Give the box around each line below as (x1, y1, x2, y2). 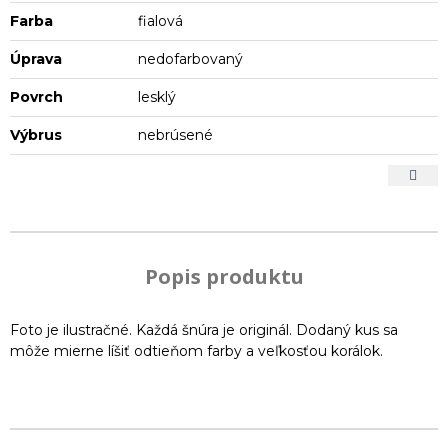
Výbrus (10, 125, 62, 144)
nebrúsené (138, 125, 214, 144)
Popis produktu (144, 262, 304, 290)
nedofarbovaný (138, 49, 244, 68)
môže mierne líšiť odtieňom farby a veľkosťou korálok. (10, 341, 383, 360)
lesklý (138, 87, 177, 106)
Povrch (10, 87, 63, 106)
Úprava (10, 49, 62, 68)
